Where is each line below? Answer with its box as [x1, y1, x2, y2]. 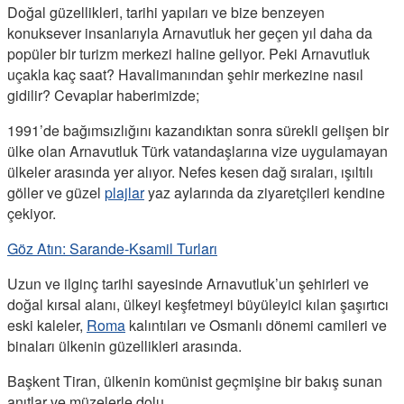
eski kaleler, [7, 314, 87, 335]
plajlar [105, 181, 144, 203]
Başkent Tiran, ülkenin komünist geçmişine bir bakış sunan [7, 370, 382, 391]
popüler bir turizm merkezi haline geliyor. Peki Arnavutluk [7, 42, 370, 64]
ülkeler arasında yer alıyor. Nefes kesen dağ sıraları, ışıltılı [7, 161, 373, 182]
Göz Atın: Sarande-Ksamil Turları [7, 237, 217, 259]
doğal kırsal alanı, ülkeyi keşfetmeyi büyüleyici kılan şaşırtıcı [7, 293, 389, 315]
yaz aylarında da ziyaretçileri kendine [144, 181, 385, 203]
